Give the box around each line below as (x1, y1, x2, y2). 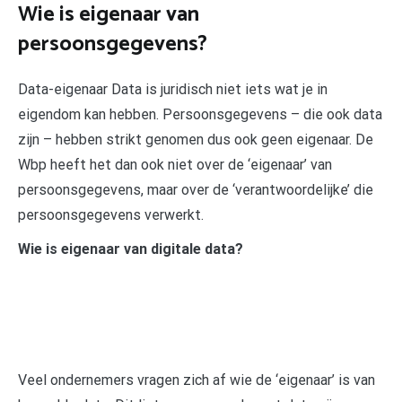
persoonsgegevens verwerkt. (18, 205, 204, 223)
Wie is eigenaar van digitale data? (18, 240, 243, 258)
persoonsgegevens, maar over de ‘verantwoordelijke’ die (18, 180, 373, 198)
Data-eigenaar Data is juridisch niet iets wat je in (18, 80, 328, 98)
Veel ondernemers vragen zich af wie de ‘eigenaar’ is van (18, 371, 375, 389)
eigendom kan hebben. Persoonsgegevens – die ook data (18, 105, 382, 123)
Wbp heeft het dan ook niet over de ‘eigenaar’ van (18, 155, 332, 173)
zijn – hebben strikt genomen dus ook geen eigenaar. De (18, 130, 373, 148)
